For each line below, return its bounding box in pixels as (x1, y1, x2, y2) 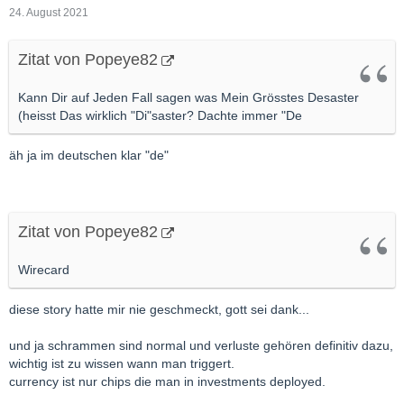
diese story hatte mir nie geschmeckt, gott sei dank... (9, 301, 309, 317)
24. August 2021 (9, 5, 88, 19)
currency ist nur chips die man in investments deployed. (9, 373, 326, 389)
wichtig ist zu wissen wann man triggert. (9, 355, 234, 371)
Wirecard (18, 262, 69, 277)
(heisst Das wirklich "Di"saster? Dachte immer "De (18, 107, 302, 123)
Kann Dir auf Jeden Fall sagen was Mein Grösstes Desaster (18, 89, 359, 105)
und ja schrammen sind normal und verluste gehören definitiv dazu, (9, 337, 393, 353)
